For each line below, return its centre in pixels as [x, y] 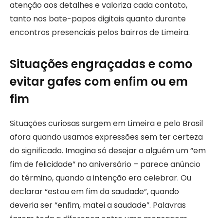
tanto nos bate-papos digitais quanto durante [98, 19]
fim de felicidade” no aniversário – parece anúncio [105, 164]
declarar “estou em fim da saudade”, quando [94, 191]
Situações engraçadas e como [101, 64]
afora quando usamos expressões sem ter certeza [106, 137]
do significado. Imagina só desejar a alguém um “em [108, 150]
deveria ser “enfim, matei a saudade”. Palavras [98, 205]
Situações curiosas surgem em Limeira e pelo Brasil [106, 123]
